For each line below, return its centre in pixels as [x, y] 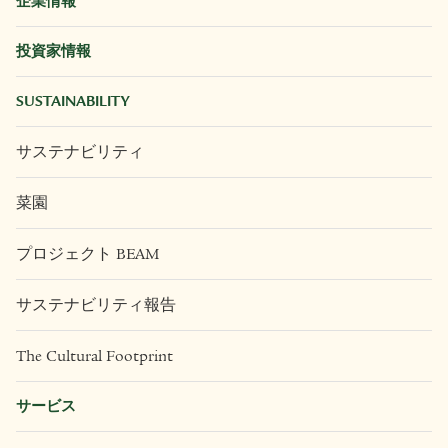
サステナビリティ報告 [96, 304]
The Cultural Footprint [94, 355]
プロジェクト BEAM [88, 253]
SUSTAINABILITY [72, 100]
